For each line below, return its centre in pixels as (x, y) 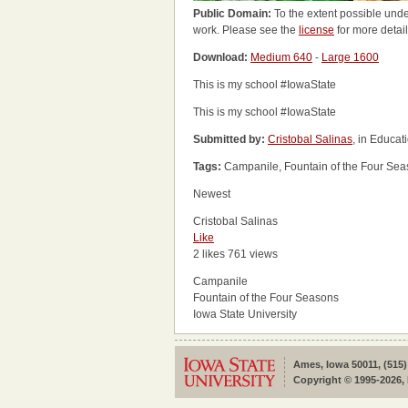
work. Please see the (246, 30)
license (316, 30)
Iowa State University (245, 314)
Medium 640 (281, 57)
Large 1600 (350, 57)
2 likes (209, 254)
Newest (212, 194)
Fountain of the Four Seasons (266, 298)
